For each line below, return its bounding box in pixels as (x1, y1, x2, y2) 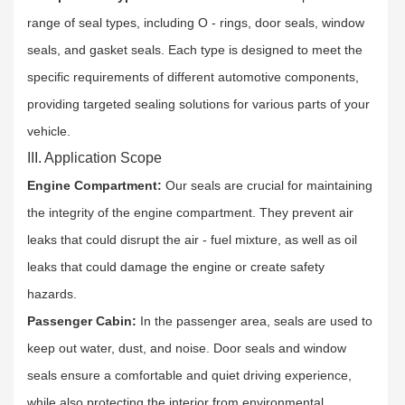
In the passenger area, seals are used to (137, 313, 372, 328)
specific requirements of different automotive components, (27, 69, 359, 84)
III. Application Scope (27, 149, 162, 165)
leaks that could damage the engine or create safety (27, 259, 325, 274)
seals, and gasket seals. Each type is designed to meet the (27, 42, 363, 57)
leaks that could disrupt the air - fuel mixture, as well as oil (27, 231, 357, 247)
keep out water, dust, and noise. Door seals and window (27, 340, 346, 355)
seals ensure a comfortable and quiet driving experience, (27, 367, 352, 382)
